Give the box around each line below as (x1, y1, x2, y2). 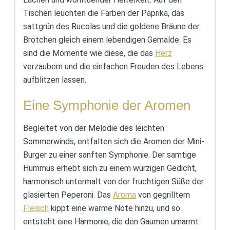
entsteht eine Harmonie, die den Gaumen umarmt (23, 217, 199, 227)
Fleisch (23, 203, 49, 214)
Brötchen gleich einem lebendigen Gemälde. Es (23, 35, 191, 45)
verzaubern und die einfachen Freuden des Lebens (23, 62, 203, 72)
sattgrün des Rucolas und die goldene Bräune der (23, 22, 200, 32)
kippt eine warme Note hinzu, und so (48, 203, 180, 214)
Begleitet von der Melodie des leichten (23, 123, 164, 133)
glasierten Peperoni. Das (23, 190, 113, 200)
